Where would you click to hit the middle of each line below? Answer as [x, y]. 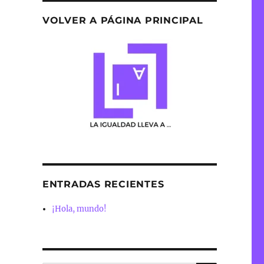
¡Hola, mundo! [80, 209]
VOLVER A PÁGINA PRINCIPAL [123, 20]
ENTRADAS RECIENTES [103, 184]
